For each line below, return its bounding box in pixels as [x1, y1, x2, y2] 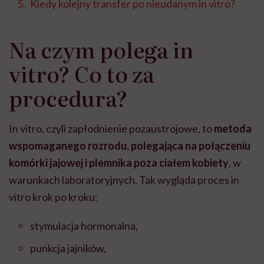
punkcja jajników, [30, 242, 106, 255]
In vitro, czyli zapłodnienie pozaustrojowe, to [9, 122, 214, 136]
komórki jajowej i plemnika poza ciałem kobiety [9, 156, 229, 170]
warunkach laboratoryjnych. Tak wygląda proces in [9, 173, 239, 187]
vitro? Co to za [9, 58, 154, 90]
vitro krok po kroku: [9, 190, 98, 204]
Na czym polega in [9, 34, 194, 65]
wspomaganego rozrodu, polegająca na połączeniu [9, 139, 250, 153]
